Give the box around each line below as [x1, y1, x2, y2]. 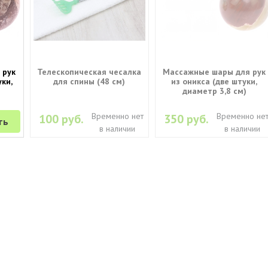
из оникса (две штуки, [171, 75, 258, 87]
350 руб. [164, 111, 209, 127]
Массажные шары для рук [163, 66, 266, 77]
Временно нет [91, 110, 144, 121]
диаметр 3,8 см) [182, 85, 246, 96]
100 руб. [39, 111, 84, 127]
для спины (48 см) [53, 75, 126, 87]
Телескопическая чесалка [37, 66, 142, 77]
